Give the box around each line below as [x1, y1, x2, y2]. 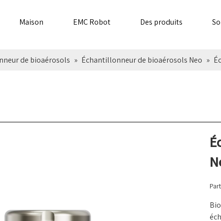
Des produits [140, 17, 183, 27]
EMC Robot [73, 17, 110, 27]
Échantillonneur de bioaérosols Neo [81, 55, 202, 65]
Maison [19, 17, 43, 27]
